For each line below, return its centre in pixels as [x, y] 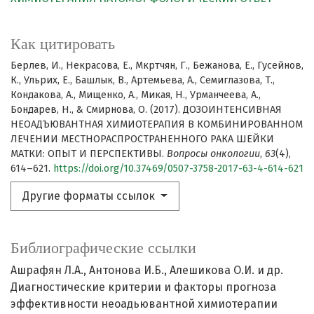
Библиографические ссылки [103, 248]
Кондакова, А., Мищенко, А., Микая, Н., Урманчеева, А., [136, 95]
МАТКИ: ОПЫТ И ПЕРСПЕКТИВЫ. [89, 154]
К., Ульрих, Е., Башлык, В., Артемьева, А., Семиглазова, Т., [143, 81]
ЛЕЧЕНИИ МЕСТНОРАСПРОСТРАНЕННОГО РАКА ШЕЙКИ [142, 139]
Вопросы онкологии [213, 154]
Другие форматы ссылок [90, 196]
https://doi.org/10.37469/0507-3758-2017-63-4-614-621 [178, 169]
